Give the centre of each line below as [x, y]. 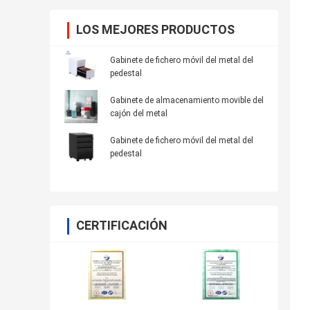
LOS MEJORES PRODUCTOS [155, 30]
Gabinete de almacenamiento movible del [187, 101]
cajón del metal [139, 114]
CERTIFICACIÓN [122, 226]
